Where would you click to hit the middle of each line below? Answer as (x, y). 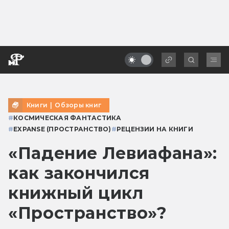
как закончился (79, 173)
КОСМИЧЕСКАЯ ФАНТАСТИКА (67, 118)
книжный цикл (76, 193)
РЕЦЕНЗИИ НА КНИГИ (155, 129)
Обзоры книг (78, 105)
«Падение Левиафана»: (113, 153)
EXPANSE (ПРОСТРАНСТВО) (62, 129)
